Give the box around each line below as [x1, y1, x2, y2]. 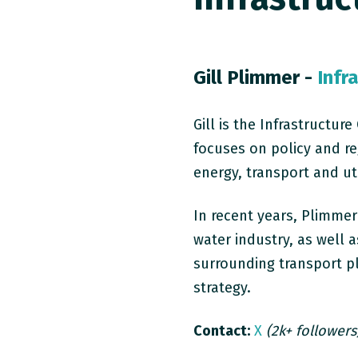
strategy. [193, 278, 252, 296]
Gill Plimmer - [193, 66, 318, 89]
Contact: [193, 321, 251, 340]
